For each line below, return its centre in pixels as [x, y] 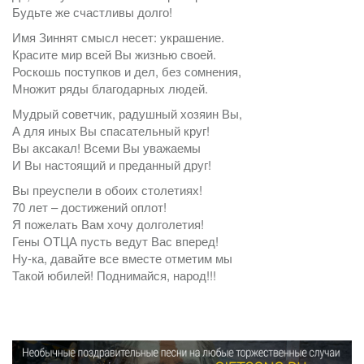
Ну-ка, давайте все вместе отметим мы [122, 258]
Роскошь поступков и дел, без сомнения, [127, 71]
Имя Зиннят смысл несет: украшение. [118, 37]
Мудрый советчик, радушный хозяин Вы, [127, 113]
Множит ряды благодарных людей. [110, 88]
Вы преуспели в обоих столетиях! [107, 190]
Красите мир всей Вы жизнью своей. [114, 54]
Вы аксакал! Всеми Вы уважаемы [106, 147]
